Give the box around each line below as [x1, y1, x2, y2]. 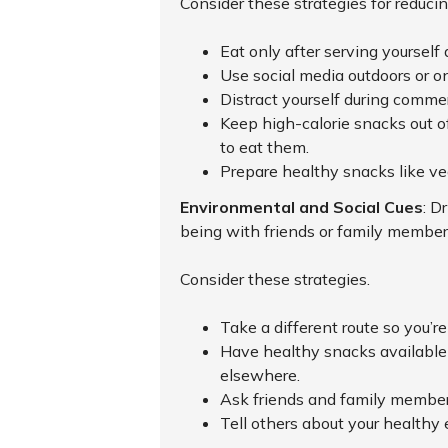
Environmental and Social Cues [180, 197, 423, 217]
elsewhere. [220, 365, 300, 385]
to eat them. [220, 137, 309, 157]
